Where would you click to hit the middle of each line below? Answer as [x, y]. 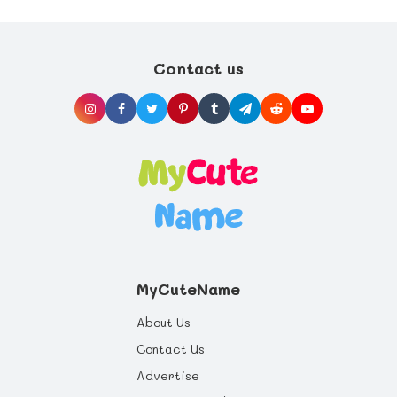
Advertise [168, 376]
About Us [163, 323]
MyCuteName [188, 289]
